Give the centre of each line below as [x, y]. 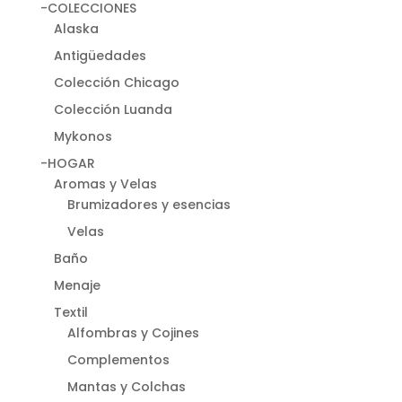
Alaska [76, 28]
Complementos [118, 359]
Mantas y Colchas [126, 386]
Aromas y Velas [105, 184]
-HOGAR [67, 163]
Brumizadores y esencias [149, 204]
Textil [70, 312]
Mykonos [83, 136]
